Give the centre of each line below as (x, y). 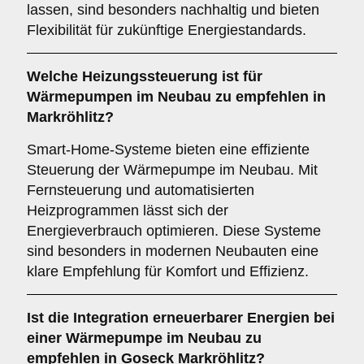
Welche (54, 76)
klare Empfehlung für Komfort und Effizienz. (168, 271)
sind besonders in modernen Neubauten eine (173, 251)
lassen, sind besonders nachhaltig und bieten (173, 10)
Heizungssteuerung (150, 76)
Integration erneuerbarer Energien (191, 318)
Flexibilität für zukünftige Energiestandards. (167, 30)
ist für (240, 76)
